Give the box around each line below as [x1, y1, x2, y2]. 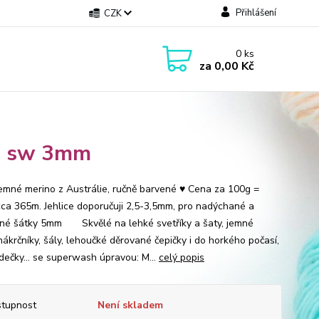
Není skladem [97, 298, 163, 312]
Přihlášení [235, 6, 276, 19]
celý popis [158, 251, 204, 264]
